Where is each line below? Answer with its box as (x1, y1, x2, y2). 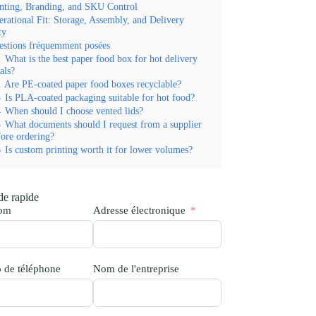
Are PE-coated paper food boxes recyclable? (4, 78, 181, 90)
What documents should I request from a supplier (4, 119, 202, 130)
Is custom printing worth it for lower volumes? (4, 144, 193, 155)
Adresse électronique (93, 205, 186, 216)
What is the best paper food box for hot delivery (4, 53, 197, 64)
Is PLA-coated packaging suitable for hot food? (4, 92, 195, 103)
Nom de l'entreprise (93, 263, 180, 274)
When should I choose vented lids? (4, 105, 143, 116)
